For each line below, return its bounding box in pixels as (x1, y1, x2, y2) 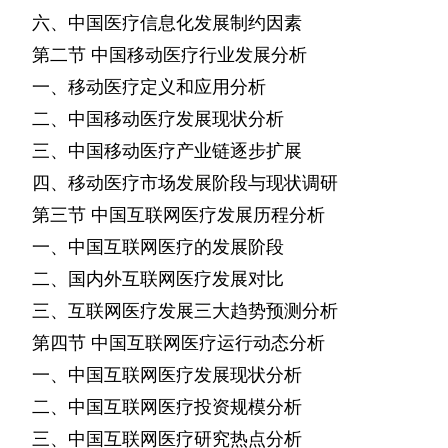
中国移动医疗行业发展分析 (91, 44, 307, 66)
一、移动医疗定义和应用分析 (32, 76, 266, 98)
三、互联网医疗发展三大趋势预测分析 (32, 300, 338, 322)
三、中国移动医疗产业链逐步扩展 (32, 140, 302, 162)
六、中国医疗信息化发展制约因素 (32, 12, 302, 34)
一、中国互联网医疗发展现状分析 (32, 364, 302, 386)
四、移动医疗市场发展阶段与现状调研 (32, 172, 338, 194)
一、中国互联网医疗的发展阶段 (32, 236, 284, 258)
